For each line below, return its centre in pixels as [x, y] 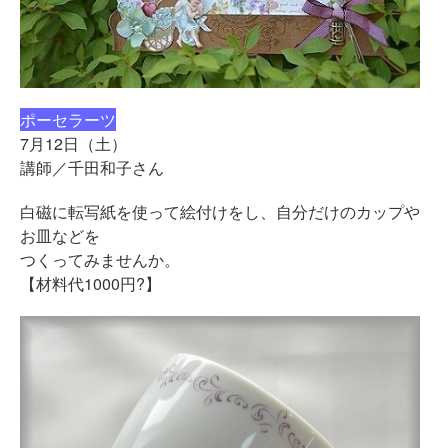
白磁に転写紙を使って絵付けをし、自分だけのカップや [220, 211]
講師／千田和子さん [92, 167]
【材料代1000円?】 [90, 283]
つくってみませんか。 [100, 259]
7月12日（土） [73, 143]
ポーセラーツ [68, 119]
